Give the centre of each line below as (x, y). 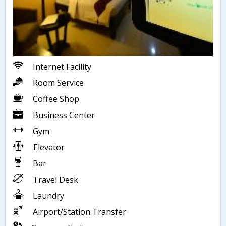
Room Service (57, 83)
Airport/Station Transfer (78, 212)
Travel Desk (54, 180)
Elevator (48, 148)
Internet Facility (61, 67)
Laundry (47, 196)
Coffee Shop (55, 99)
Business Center (63, 115)
